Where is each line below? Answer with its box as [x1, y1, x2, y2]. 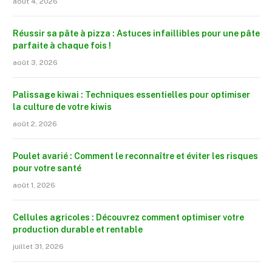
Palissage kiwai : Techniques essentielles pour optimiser [13, 90, 250, 100]
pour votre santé [13, 163, 81, 174]
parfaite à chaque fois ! [13, 41, 111, 51]
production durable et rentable [13, 225, 143, 235]
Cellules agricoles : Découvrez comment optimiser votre [13, 212, 244, 223]
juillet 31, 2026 [13, 242, 64, 251]
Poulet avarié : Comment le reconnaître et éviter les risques [13, 151, 258, 161]
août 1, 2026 [13, 181, 55, 190]
